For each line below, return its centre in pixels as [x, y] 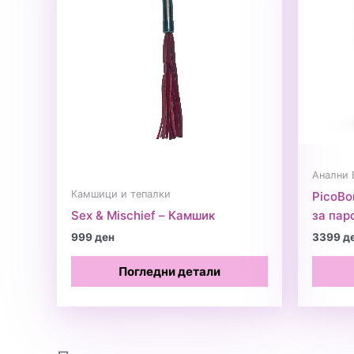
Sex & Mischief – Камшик [143, 215]
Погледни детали [169, 271]
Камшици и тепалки [121, 194]
